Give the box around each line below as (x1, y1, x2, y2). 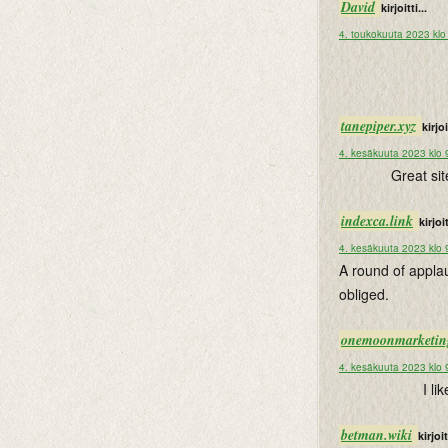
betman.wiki (341, 425, 412, 445)
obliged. (339, 284, 389, 304)
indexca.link (341, 211, 413, 231)
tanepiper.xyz (341, 116, 416, 136)
